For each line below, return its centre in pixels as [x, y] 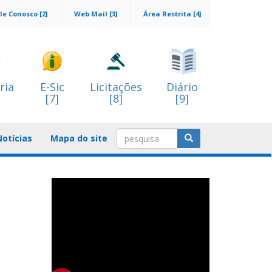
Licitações [116, 87]
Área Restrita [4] [172, 14]
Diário [182, 87]
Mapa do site [79, 138]
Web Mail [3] [96, 14]
